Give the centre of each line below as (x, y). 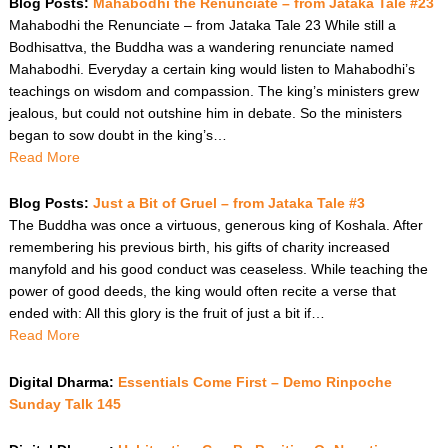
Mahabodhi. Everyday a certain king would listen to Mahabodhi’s (211, 68)
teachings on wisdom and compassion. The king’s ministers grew (213, 90)
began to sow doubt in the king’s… (117, 134)
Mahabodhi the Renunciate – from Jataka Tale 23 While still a (202, 24)
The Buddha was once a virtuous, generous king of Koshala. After (215, 225)
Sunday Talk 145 (64, 403)
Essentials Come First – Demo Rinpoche (254, 381)
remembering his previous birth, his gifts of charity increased (199, 247)
